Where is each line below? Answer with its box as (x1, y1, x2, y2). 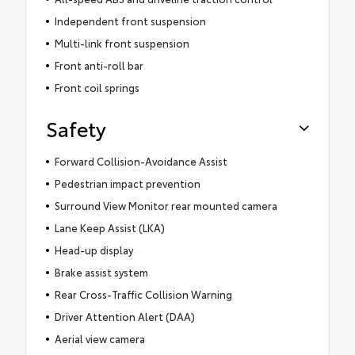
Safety (46, 114, 106, 143)
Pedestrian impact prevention (54, 176, 200, 191)
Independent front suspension (54, 13, 206, 29)
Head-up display (54, 242, 133, 258)
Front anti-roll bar (54, 58, 143, 73)
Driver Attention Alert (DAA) (54, 309, 195, 324)
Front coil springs (54, 80, 139, 95)
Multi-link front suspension (54, 36, 189, 51)
